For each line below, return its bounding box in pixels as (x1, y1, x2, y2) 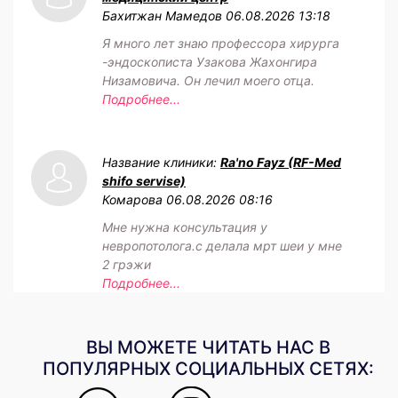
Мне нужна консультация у (102, 219, 267, 235)
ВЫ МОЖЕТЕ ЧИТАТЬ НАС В (85, 336, 330, 358)
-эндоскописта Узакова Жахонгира (102, 53, 317, 69)
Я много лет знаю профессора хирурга (102, 35, 339, 51)
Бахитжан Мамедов (102, 7, 222, 23)
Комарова (102, 191, 163, 207)
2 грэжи (102, 256, 151, 272)
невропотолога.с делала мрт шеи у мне (102, 237, 342, 253)
